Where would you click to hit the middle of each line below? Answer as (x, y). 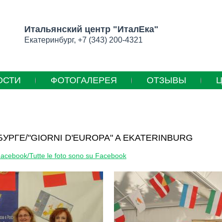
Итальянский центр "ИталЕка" (91, 29)
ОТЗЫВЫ (166, 80)
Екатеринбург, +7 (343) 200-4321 (83, 40)
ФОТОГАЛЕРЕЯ (84, 80)
